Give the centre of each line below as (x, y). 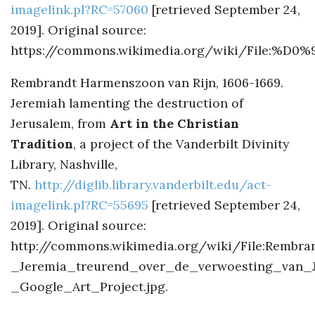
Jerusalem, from (60, 124)
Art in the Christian (174, 124)
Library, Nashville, (64, 165)
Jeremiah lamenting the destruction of (127, 103)
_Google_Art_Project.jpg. (89, 287)
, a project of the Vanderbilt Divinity (181, 144)
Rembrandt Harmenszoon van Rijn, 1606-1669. (147, 83)
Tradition (42, 144)
